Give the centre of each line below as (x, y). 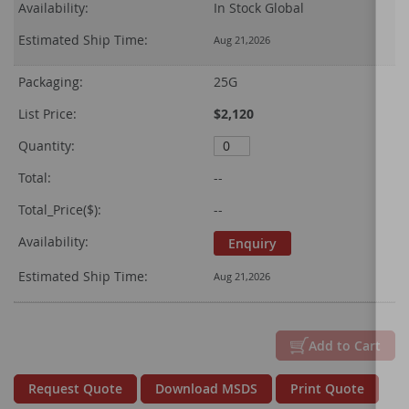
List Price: (47, 114)
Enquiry (252, 244)
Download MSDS (206, 389)
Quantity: (47, 146)
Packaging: (51, 82)
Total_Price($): (60, 210)
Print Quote (327, 389)
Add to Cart (345, 346)
